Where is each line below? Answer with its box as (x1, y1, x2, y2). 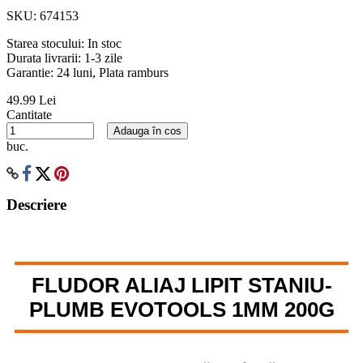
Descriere (6, 196, 66, 214)
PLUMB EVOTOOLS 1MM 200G (28, 298, 335, 322)
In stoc (88, 36, 122, 50)
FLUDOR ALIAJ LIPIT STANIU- (31, 274, 332, 297)
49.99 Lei (6, 92, 56, 107)
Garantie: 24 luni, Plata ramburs (6, 65, 169, 79)
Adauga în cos (113, 124, 181, 137)
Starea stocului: (6, 36, 88, 50)
